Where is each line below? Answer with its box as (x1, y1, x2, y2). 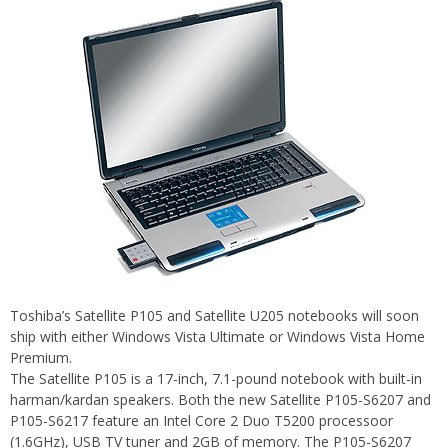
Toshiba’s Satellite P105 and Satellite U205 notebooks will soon (10, 306, 419, 326)
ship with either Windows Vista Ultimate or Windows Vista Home (10, 327, 425, 347)
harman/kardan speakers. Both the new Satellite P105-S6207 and (10, 390, 431, 410)
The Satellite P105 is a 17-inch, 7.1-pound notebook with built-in (10, 369, 422, 389)
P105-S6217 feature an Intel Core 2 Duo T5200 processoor (10, 411, 393, 431)
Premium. (10, 348, 72, 368)
